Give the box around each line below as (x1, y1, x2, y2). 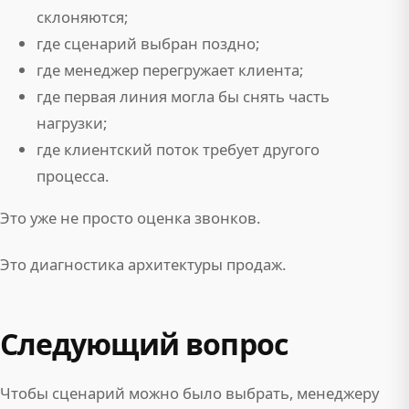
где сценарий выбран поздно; (37, 33, 259, 55)
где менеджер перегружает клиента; (37, 59, 303, 81)
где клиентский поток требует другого (37, 139, 320, 161)
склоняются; (37, 6, 128, 28)
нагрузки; (37, 112, 107, 134)
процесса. (37, 165, 109, 187)
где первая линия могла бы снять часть (37, 86, 330, 108)
